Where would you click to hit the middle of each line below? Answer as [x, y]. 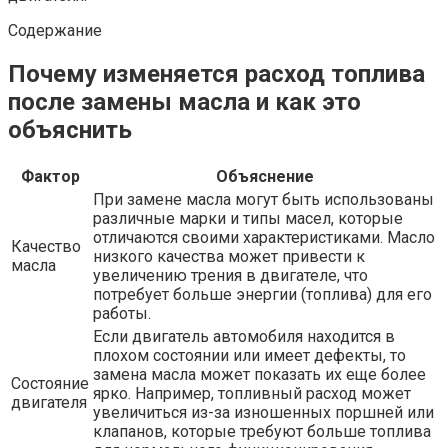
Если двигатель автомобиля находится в [244, 336]
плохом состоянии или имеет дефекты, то [249, 355]
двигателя [49, 402]
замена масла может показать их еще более [259, 374]
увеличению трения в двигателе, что [230, 275]
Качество [46, 246]
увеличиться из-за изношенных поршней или [263, 412]
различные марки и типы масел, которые [248, 218]
